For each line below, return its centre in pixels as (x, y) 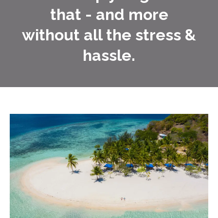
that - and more (109, 14)
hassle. (109, 55)
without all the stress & (109, 35)
